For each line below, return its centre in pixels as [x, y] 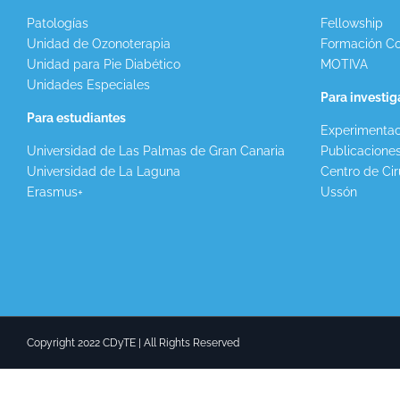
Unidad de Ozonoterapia [99, 44]
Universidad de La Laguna [104, 171]
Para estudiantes [76, 118]
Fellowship [351, 23]
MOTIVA [344, 64]
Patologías [58, 23]
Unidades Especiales [88, 85]
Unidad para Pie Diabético [104, 64]
